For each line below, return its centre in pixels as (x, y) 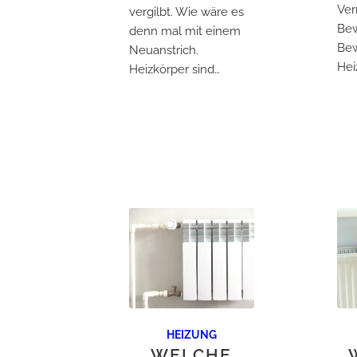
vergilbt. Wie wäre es (186, 12)
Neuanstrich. (164, 50)
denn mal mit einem (185, 31)
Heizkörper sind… (175, 69)
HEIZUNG (191, 335)
